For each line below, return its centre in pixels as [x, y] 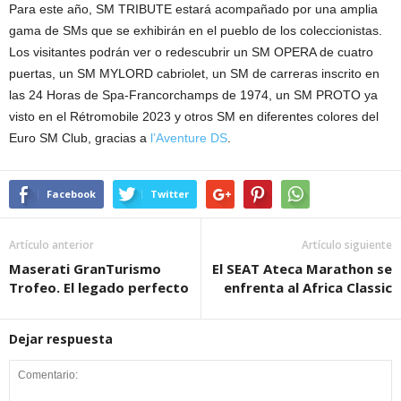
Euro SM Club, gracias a [80, 138]
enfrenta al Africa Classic [308, 288]
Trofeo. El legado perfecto [99, 288]
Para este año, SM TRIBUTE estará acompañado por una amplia [193, 9]
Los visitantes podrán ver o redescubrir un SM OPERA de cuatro [191, 52]
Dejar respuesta [61, 339]
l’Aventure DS [189, 138]
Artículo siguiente [347, 245]
